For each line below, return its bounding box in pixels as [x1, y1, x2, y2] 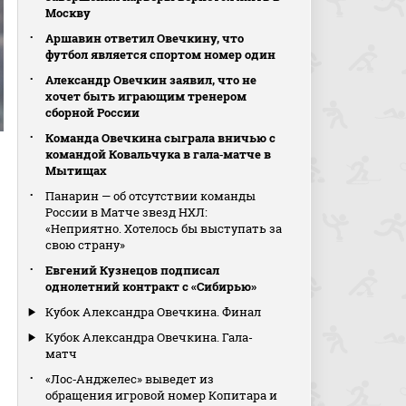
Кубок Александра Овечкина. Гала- [45, 329, 254, 345]
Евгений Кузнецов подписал [45, 262, 220, 278]
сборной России [45, 104, 140, 121]
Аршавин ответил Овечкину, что [45, 30, 245, 46]
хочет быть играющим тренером [45, 88, 247, 104]
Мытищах [45, 162, 108, 179]
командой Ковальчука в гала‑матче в [45, 146, 272, 162]
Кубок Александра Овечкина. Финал [45, 304, 262, 320]
